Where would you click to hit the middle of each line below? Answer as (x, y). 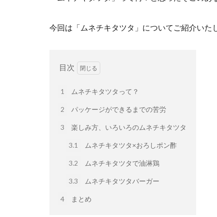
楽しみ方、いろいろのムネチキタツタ (128, 127)
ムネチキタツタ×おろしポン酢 (130, 145)
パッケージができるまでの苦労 (118, 109)
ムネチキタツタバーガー (121, 181)
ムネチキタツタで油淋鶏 (121, 163)
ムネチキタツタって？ (104, 92)
